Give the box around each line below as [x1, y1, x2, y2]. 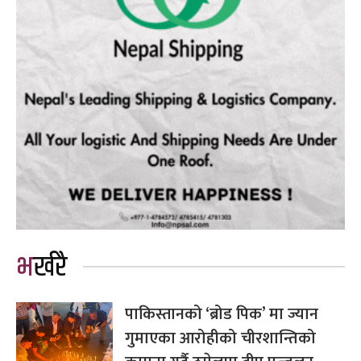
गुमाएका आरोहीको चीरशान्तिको [125, 324, 316, 352]
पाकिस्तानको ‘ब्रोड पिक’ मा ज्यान [125, 300, 318, 328]
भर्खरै [34, 245, 67, 289]
